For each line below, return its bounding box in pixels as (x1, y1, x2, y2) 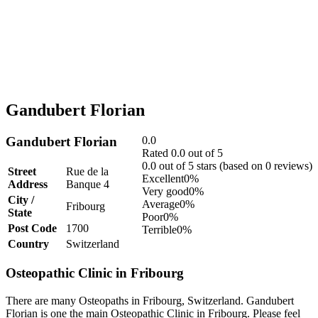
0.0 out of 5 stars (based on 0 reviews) (142, 159, 312, 172)
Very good (142, 185, 189, 197)
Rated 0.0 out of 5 (142, 146, 223, 159)
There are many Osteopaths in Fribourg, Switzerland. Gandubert (6, 294, 294, 307)
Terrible (142, 223, 177, 236)
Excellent (142, 172, 184, 185)
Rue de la (66, 165, 109, 177)
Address (8, 177, 48, 190)
